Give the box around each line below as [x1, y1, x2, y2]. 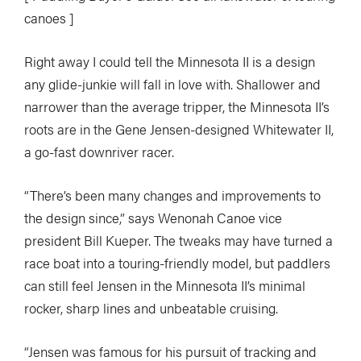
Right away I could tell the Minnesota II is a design [24, 52, 315, 71]
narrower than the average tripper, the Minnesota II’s [24, 97, 330, 116]
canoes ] [24, 8, 74, 27]
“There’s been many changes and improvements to [24, 185, 321, 205]
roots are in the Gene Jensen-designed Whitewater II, [24, 119, 334, 139]
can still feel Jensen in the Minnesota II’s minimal [24, 276, 305, 295]
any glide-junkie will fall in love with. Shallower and [24, 74, 321, 93]
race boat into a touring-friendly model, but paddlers [24, 253, 330, 272]
